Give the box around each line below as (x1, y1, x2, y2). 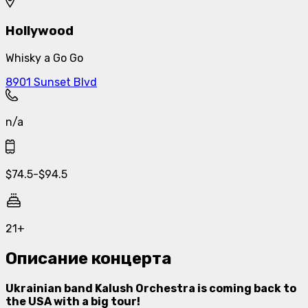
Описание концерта (5, 248, 172, 268)
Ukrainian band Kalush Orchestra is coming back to (5, 281, 296, 295)
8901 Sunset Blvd (5, 76, 97, 89)
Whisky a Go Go (5, 52, 83, 65)
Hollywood (5, 23, 74, 39)
